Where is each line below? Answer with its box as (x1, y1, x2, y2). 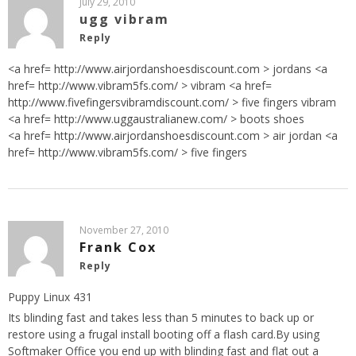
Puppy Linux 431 (8, 288, 92, 304)
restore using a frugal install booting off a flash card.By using (8, 326, 319, 342)
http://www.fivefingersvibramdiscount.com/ (8, 94, 229, 110)
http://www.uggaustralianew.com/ (54, 110, 227, 126)
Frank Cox (79, 238, 157, 256)
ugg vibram (79, 10, 169, 28)
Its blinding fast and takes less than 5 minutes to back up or (8, 309, 314, 325)
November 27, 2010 (79, 222, 168, 237)
